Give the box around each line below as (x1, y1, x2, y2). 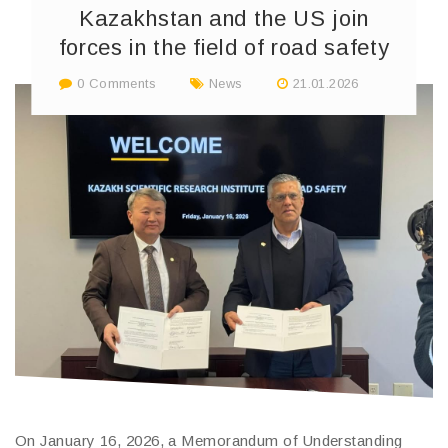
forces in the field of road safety (58, 35, 390, 60)
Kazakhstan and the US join (78, 6, 370, 31)
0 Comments (72, 75, 156, 91)
